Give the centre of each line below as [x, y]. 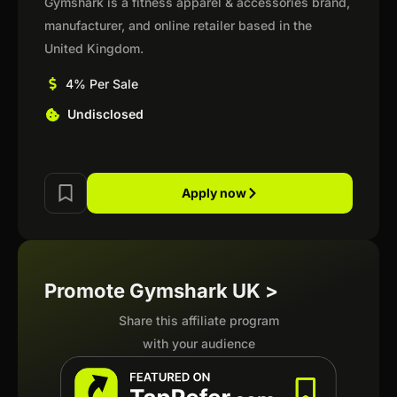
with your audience [198, 343]
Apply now [214, 193]
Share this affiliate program [198, 320]
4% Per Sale [101, 84]
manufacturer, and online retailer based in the [178, 25]
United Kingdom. [94, 48]
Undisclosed [105, 114]
